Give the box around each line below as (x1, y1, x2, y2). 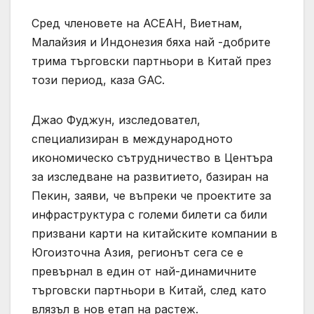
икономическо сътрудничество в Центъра (32, 150, 273, 165)
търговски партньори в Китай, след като (32, 282, 266, 297)
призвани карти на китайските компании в (32, 226, 278, 240)
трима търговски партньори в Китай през (32, 53, 271, 68)
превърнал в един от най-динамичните (32, 264, 257, 278)
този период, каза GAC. (32, 72, 165, 87)
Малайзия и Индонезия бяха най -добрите (32, 34, 271, 49)
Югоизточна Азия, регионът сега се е (32, 245, 243, 259)
